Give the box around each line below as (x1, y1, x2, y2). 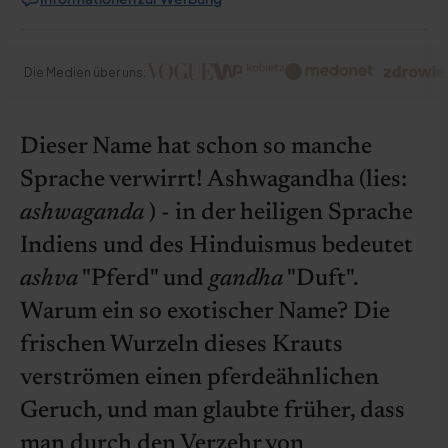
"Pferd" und (78, 267, 209, 291)
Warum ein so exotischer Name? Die (20, 300, 390, 324)
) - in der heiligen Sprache (144, 201, 413, 225)
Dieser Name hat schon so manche (20, 135, 372, 159)
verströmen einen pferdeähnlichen (20, 366, 379, 390)
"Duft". (283, 267, 358, 291)
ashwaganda (20, 201, 144, 225)
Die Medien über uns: (24, 65, 146, 80)
